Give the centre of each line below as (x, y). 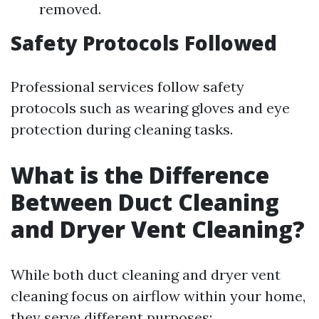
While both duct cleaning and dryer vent (146, 274)
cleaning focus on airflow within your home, (158, 296)
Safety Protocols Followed (144, 43)
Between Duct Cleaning (145, 202)
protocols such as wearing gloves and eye (150, 108)
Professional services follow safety (127, 87)
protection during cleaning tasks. (122, 129)
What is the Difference (140, 175)
